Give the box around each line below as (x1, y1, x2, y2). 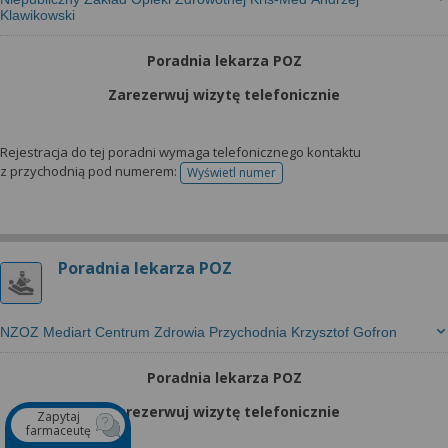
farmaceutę (26, 422, 91, 439)
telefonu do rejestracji (230, 170, 355, 188)
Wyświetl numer (187, 164, 276, 181)
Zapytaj (37, 408, 80, 425)
